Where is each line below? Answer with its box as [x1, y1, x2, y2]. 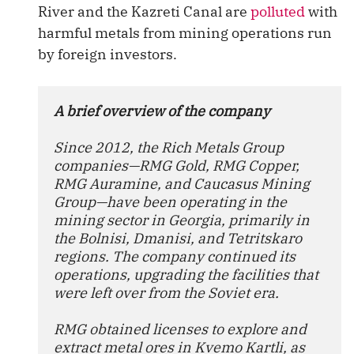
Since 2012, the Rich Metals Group [54, 138, 284, 156]
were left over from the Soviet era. [54, 284, 279, 302]
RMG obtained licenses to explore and [54, 320, 307, 338]
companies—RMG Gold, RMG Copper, [54, 156, 299, 175]
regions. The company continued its [54, 247, 296, 265]
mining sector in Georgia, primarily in [54, 211, 310, 229]
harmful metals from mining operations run [38, 24, 332, 42]
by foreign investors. [38, 45, 177, 63]
